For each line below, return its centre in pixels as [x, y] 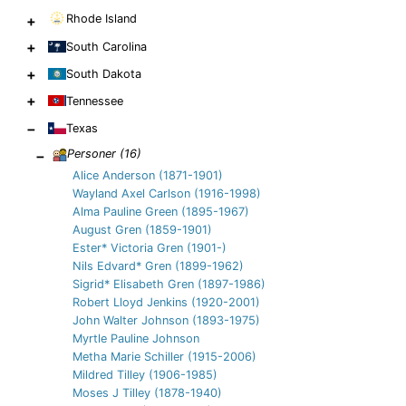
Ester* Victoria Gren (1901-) [150, 247]
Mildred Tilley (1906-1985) [145, 374]
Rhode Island [101, 18]
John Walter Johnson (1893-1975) [166, 320]
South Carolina [106, 46]
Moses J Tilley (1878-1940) [147, 392]
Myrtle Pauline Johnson [136, 338]
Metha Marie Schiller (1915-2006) [164, 356]
